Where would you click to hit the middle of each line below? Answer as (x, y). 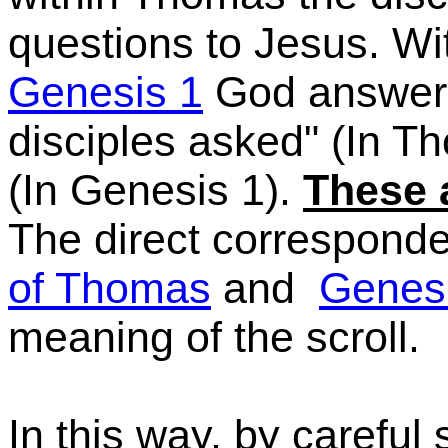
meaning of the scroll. (214, 337)
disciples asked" (163, 141)
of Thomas (109, 288)
